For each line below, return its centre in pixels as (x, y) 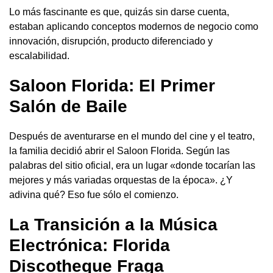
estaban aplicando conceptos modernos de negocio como (134, 27)
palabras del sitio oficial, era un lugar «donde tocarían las (132, 166)
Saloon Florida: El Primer (112, 86)
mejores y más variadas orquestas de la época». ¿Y (121, 180)
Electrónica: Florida (90, 246)
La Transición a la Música (113, 225)
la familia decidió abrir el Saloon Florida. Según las (119, 151)
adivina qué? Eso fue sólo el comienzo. (94, 195)
